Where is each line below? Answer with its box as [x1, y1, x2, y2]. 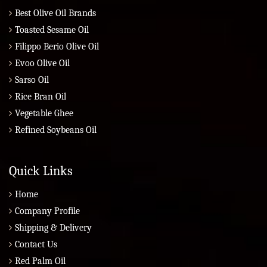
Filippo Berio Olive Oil [15, 41, 99, 52]
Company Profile [15, 206, 80, 217]
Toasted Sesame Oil [15, 24, 89, 36]
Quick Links [9, 163, 73, 179]
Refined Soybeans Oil [15, 125, 97, 136]
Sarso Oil [15, 74, 49, 86]
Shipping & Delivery [15, 222, 92, 234]
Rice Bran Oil [15, 91, 66, 103]
